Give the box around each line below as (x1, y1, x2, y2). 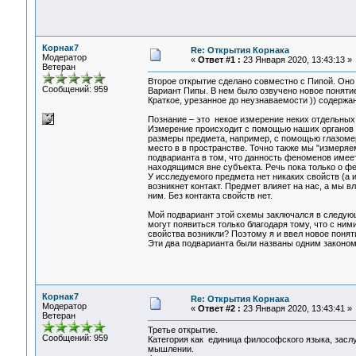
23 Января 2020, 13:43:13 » (240, 55, 352, 64)
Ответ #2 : (197, 304, 241, 313)
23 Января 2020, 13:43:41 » (240, 304, 352, 313)
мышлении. (147, 344, 194, 354)
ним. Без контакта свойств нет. (147, 191, 273, 201)
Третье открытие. (147, 325, 218, 335)
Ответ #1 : (197, 55, 241, 64)
